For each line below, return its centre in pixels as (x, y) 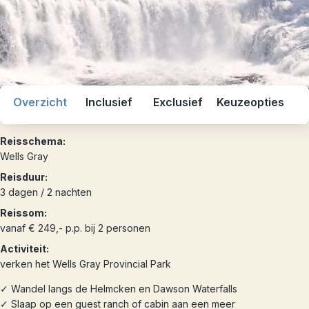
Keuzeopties (250, 102)
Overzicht (40, 102)
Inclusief (109, 102)
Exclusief (178, 102)
